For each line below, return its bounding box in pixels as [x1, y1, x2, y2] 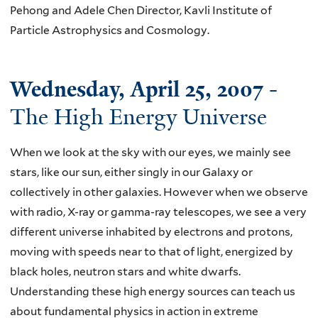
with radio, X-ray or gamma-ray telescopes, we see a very [10, 205, 307, 219]
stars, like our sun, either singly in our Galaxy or [10, 165, 253, 180]
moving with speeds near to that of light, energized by [10, 245, 293, 259]
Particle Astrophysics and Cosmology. [10, 23, 209, 38]
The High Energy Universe [10, 102, 267, 131]
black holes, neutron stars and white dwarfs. [10, 265, 241, 279]
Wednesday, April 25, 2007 [10, 75, 263, 104]
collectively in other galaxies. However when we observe [10, 185, 308, 199]
